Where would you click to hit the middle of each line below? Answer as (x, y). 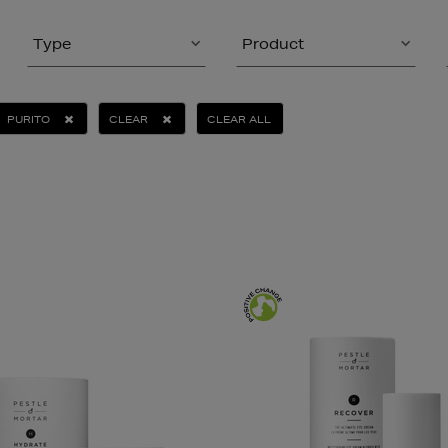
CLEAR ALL (239, 119)
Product (273, 44)
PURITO (28, 119)
